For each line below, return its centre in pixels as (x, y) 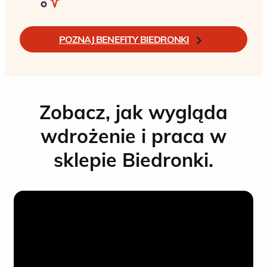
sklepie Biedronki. (133, 160)
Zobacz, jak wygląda (133, 112)
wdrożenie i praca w (133, 136)
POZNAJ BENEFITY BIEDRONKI (124, 39)
